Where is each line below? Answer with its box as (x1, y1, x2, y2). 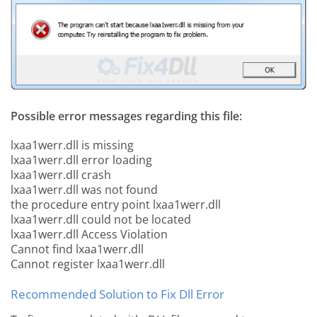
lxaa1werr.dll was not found (11, 182, 158, 198)
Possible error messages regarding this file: (11, 108, 242, 125)
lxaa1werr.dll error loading (11, 152, 152, 168)
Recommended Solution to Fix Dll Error (11, 286, 224, 303)
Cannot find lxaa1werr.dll (11, 241, 144, 258)
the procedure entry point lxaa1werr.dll (11, 197, 221, 213)
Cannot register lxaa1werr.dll (11, 256, 165, 272)
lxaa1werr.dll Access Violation (11, 226, 168, 243)
